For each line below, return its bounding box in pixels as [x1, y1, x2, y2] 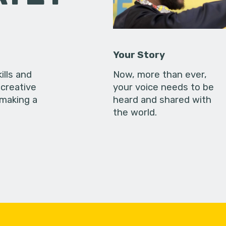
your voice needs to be [113, 82, 214, 93]
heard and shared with [113, 94, 212, 106]
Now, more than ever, [113, 69, 207, 81]
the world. [113, 107, 157, 119]
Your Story [113, 49, 165, 61]
